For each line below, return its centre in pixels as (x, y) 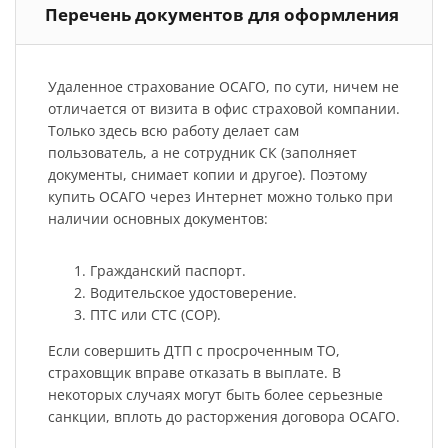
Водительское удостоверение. (193, 292)
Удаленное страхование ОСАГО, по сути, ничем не (223, 86)
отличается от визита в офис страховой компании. (223, 108)
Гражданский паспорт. (167, 270)
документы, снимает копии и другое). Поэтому (207, 174)
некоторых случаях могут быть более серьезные (215, 394)
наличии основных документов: (157, 218)
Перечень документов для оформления (222, 15)
